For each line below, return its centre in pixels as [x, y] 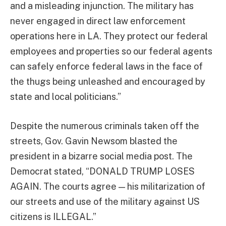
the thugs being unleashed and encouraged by [108, 82]
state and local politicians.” [66, 97]
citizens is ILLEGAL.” [53, 216]
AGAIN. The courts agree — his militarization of [108, 186]
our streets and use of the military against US [105, 201]
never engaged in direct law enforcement [98, 21]
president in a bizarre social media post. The [101, 156]
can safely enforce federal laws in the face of [106, 67]
